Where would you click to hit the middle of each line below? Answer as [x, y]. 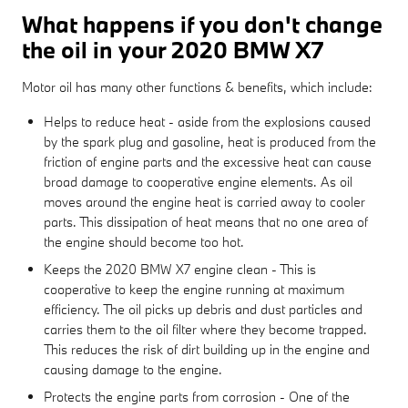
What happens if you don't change [202, 24]
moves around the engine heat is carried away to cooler [204, 201]
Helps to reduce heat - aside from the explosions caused [207, 121]
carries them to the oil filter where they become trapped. [205, 329]
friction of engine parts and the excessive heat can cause [208, 161]
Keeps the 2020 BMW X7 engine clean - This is [180, 269]
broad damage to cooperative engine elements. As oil [198, 181]
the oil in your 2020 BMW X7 [173, 49]
